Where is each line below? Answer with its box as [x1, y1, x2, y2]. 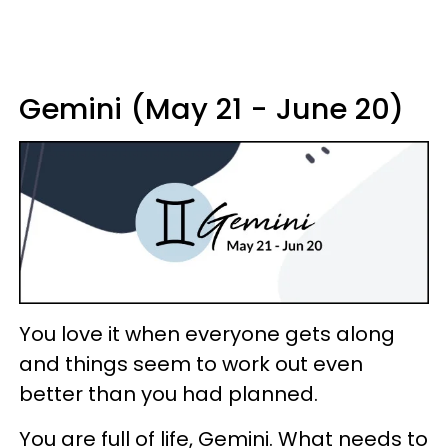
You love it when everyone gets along [19, 319, 395, 348]
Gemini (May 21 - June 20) [19, 89, 404, 129]
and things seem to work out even [19, 349, 363, 378]
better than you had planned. [19, 379, 318, 408]
